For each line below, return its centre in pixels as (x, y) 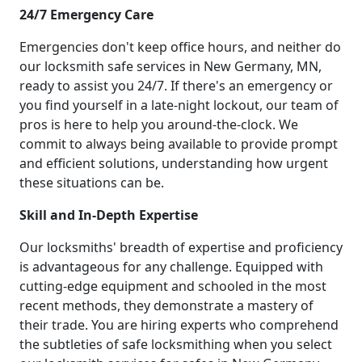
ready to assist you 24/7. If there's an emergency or (176, 85)
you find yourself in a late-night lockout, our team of (179, 105)
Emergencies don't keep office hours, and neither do (180, 46)
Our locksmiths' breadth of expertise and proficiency (181, 247)
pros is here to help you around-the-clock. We (159, 124)
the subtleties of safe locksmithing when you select (176, 344)
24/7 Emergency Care (86, 14)
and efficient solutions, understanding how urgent (174, 163)
